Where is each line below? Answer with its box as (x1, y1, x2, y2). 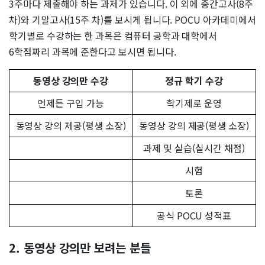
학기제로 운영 (166, 96, 222, 111)
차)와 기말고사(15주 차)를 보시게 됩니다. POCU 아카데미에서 (9, 12, 256, 27)
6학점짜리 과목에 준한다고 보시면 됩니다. (9, 44, 176, 59)
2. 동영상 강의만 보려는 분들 (9, 239, 151, 257)
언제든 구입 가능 (37, 96, 104, 111)
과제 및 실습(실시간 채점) (143, 141, 245, 156)
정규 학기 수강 (165, 73, 223, 88)
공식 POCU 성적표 (156, 208, 232, 223)
